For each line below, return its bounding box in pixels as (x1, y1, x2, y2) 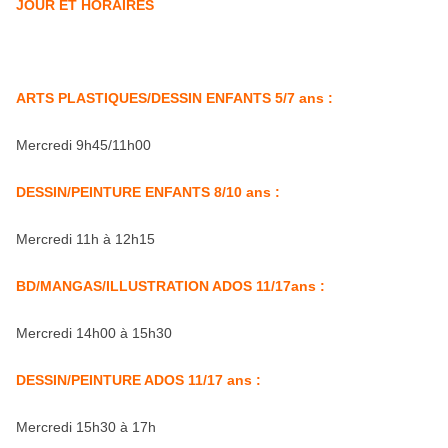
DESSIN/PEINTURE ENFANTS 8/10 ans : (16, 183, 280, 200)
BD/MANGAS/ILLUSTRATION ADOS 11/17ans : (16, 277, 325, 294)
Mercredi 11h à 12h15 (16, 230, 155, 247)
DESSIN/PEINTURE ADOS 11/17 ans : (16, 371, 261, 388)
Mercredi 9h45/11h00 (16, 136, 151, 153)
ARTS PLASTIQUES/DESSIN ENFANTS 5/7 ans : (16, 89, 333, 106)
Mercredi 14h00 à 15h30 (16, 324, 172, 341)
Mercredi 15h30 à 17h (16, 418, 156, 435)
